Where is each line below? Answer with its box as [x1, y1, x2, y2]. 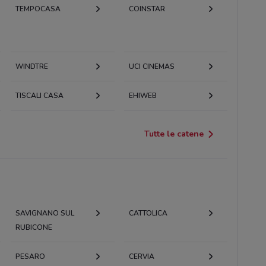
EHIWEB [128, 90, 157, 100]
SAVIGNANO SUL [15, 208, 74, 218]
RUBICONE [15, 222, 52, 232]
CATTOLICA [128, 208, 167, 218]
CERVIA [128, 251, 154, 261]
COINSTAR [128, 4, 165, 14]
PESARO [15, 251, 45, 261]
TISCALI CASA [15, 90, 64, 100]
